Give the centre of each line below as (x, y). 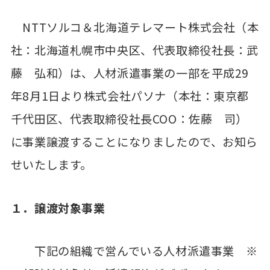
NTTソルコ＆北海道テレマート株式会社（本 (135, 27)
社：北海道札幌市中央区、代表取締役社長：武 (134, 50)
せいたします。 (51, 165)
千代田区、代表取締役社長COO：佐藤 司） (129, 119)
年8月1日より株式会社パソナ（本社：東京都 (130, 96)
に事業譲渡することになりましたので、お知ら (134, 142)
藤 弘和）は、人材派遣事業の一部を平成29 (130, 73)
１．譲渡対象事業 (58, 208)
